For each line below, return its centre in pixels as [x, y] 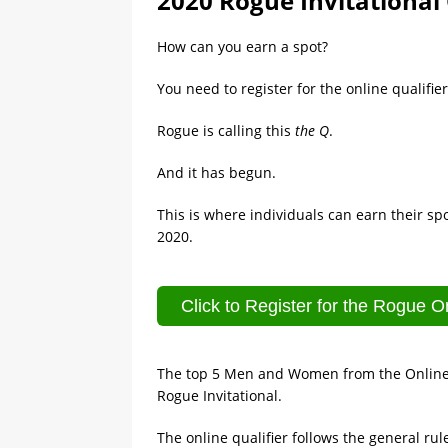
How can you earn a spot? [242, 47]
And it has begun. [216, 173]
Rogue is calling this [226, 131]
